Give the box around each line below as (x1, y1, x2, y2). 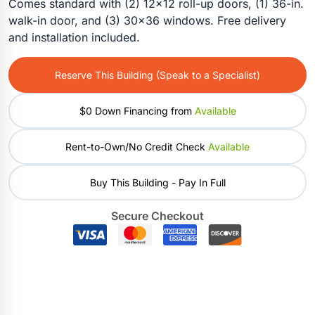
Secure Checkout (111, 208, 204, 223)
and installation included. (8, 30, 140, 44)
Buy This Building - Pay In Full (89, 176, 226, 188)
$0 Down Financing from (79, 104, 195, 117)
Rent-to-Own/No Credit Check (65, 140, 208, 153)
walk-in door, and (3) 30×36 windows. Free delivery (8, 13, 286, 27)
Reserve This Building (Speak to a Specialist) (55, 68, 260, 81)
